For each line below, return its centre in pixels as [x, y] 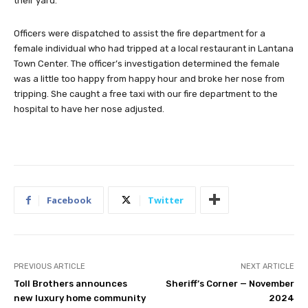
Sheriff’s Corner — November [230, 283]
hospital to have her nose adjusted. [89, 109]
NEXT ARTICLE [267, 266]
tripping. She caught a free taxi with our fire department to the [146, 93]
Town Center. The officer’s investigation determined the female [147, 63]
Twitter [166, 200]
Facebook [69, 200]
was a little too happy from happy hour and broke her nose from [149, 78]
